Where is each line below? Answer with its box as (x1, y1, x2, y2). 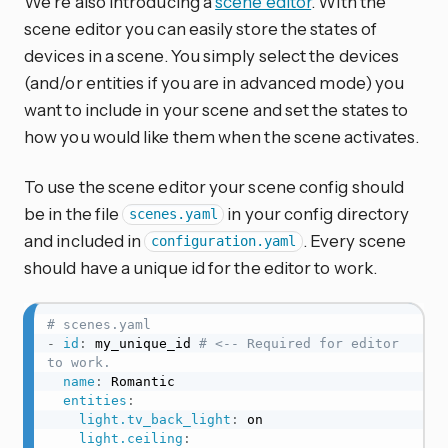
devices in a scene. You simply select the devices (24, 44, 400, 66)
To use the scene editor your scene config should (24, 175, 405, 197)
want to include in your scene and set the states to (24, 98, 409, 120)
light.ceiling (78, 430, 183, 446)
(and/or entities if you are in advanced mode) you (24, 71, 405, 93)
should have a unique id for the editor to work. (24, 256, 378, 278)
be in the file (24, 202, 123, 224)
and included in (24, 229, 145, 251)
